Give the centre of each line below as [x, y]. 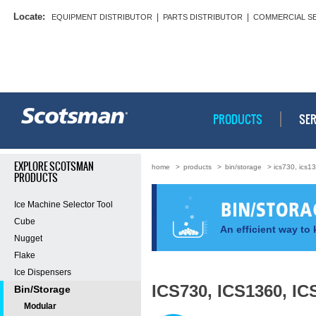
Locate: [29, 17]
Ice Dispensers [43, 272]
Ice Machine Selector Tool [63, 205]
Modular [40, 306]
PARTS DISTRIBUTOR [203, 17]
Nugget [28, 238]
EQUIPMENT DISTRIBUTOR [102, 17]
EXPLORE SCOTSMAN [54, 166]
